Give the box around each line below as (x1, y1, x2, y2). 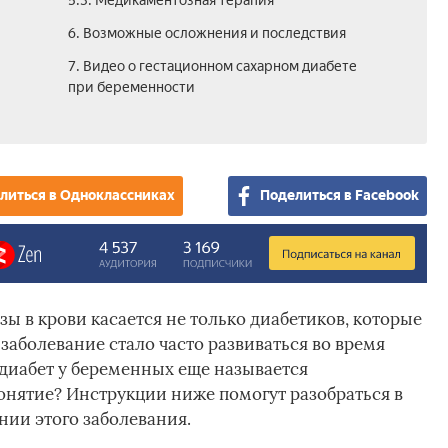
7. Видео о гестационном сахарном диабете (67, 58, 357, 75)
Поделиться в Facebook (259, 187, 419, 204)
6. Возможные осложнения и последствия (67, 25, 346, 42)
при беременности (67, 79, 195, 96)
